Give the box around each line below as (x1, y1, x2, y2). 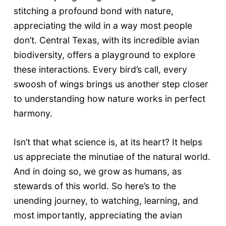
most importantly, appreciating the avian (13, 210, 182, 221)
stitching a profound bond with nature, (13, 6, 174, 17)
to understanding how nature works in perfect (13, 93, 205, 104)
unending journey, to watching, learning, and (13, 195, 198, 206)
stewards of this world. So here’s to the (13, 181, 176, 192)
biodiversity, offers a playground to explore (13, 49, 195, 61)
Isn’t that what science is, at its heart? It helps (13, 137, 202, 148)
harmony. (13, 108, 52, 119)
